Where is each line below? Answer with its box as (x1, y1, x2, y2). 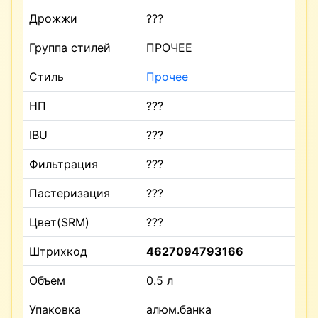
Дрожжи (29, 11, 77, 26)
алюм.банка (146, 302, 212, 317)
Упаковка (29, 302, 81, 317)
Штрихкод (29, 243, 87, 258)
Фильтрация (29, 156, 98, 171)
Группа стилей (29, 40, 111, 55)
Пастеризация (29, 185, 110, 200)
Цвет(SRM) (29, 214, 89, 229)
